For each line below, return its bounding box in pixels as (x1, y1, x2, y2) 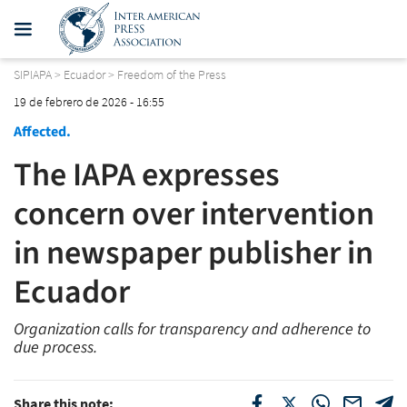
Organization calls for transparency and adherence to (14, 317, 371, 341)
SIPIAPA (14, 66, 52, 84)
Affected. (14, 121, 71, 142)
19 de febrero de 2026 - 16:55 (14, 93, 164, 110)
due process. (14, 335, 97, 359)
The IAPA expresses (14, 151, 280, 198)
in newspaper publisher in (14, 229, 373, 276)
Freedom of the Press (117, 66, 226, 84)
